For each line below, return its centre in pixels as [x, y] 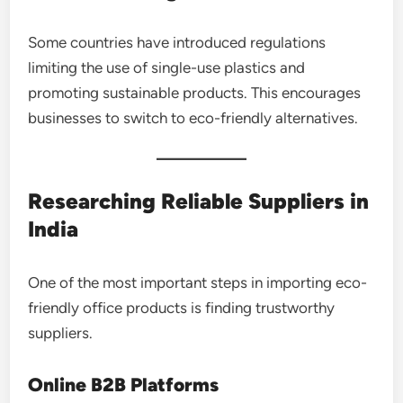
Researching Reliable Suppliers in [199, 201]
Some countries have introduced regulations [177, 42]
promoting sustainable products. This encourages [195, 92]
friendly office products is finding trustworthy [182, 307]
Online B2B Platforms [124, 384]
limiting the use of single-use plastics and [167, 67]
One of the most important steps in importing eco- [198, 282]
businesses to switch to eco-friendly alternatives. [193, 117]
